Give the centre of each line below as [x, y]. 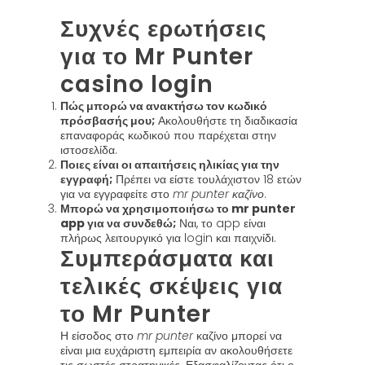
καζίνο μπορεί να [237, 336]
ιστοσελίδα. [89, 150]
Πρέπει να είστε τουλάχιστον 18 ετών [207, 179]
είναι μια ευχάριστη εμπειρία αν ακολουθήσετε [176, 350]
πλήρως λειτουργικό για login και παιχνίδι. [168, 238]
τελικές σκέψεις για [172, 286]
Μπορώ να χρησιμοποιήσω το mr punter [178, 209]
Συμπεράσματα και [167, 259]
